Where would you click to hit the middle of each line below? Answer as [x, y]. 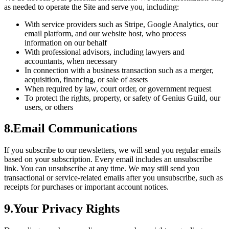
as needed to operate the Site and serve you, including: [91, 7]
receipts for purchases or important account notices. [86, 187]
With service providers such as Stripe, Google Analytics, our [121, 24]
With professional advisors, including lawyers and [105, 52]
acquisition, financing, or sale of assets [86, 79]
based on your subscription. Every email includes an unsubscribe [108, 159]
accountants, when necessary [71, 61]
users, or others [49, 107]
